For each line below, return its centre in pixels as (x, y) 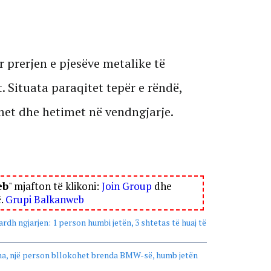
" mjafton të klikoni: (55, 186)
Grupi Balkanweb (44, 199)
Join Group (126, 186)
